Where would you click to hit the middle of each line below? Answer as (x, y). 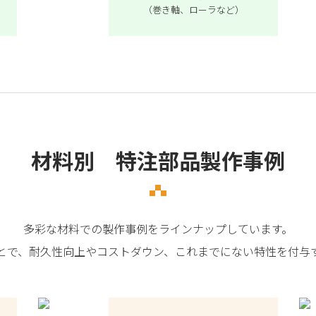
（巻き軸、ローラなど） (193, 9)
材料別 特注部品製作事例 (158, 160)
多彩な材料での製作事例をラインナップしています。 (158, 229)
